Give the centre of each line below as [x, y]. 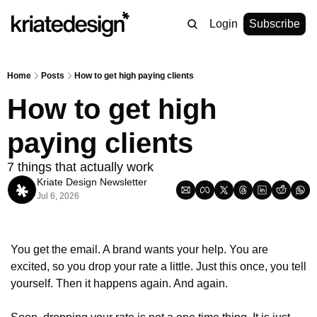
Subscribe [275, 24]
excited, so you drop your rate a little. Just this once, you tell [158, 266]
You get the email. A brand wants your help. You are [139, 249]
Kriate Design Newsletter [92, 182]
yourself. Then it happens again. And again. [119, 283]
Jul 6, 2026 [58, 196]
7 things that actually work [80, 167]
